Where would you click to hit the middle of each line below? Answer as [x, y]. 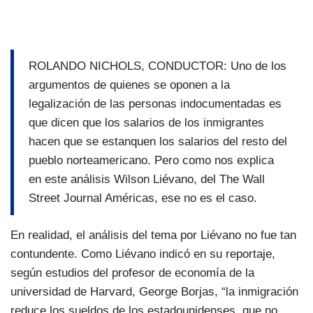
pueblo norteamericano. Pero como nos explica [151, 161]
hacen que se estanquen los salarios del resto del [158, 142]
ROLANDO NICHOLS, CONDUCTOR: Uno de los [158, 66]
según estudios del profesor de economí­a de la [132, 272]
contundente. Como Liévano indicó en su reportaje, [143, 254]
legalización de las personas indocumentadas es [155, 104]
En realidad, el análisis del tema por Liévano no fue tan [153, 235]
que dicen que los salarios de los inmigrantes [146, 123]
